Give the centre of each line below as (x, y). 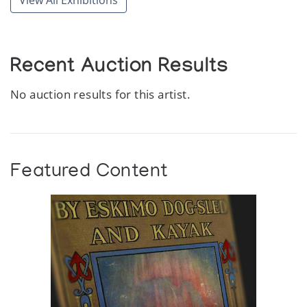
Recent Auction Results (120, 69)
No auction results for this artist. (101, 95)
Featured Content (89, 173)
